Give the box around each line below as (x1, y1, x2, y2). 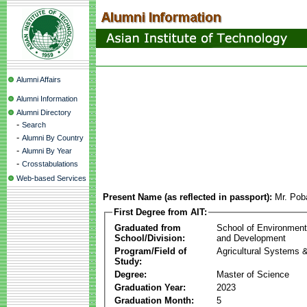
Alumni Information (16, 95, 77, 103)
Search (22, 121, 46, 129)
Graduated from (114, 222, 181, 233)
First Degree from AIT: (114, 207, 207, 217)
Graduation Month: (114, 295, 194, 306)
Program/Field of (114, 245, 186, 256)
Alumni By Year (22, 147, 72, 155)
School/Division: (114, 232, 185, 243)
